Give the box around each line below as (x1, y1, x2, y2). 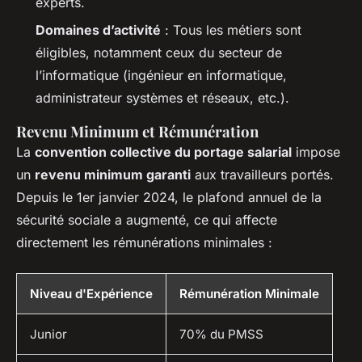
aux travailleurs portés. (191, 166, 334, 183)
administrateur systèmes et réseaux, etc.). (36, 90, 289, 107)
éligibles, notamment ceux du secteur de (36, 44, 282, 61)
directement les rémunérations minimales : (16, 234, 272, 251)
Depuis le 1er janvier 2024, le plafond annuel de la (16, 189, 322, 206)
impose (292, 144, 340, 161)
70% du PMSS (179, 326, 263, 343)
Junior (30, 326, 67, 343)
